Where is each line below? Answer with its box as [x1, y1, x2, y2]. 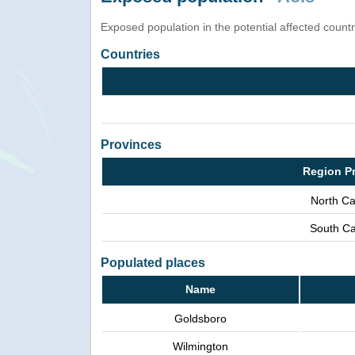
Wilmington [173, 340, 228, 353]
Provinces [101, 138, 162, 152]
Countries [101, 48, 160, 62]
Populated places [101, 256, 205, 270]
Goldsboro [174, 312, 227, 326]
